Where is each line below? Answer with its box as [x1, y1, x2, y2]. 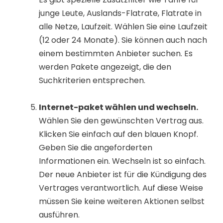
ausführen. [39, 209, 80, 221]
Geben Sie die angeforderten [39, 142, 152, 154]
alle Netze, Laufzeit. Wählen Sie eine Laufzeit [39, 20, 208, 32]
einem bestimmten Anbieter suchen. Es [39, 47, 193, 59]
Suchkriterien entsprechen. [39, 74, 145, 86]
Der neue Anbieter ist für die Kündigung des [39, 169, 207, 181]
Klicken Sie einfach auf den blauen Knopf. [39, 128, 198, 140]
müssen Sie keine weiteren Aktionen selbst [39, 196, 205, 208]
